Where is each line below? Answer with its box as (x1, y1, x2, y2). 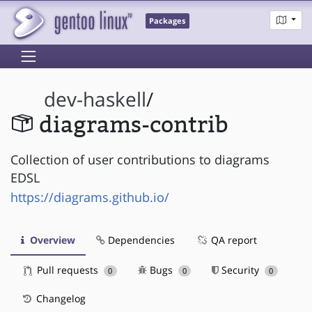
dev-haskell (44, 86, 147, 113)
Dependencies (105, 233, 175, 247)
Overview (27, 233, 75, 247)
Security (219, 263, 263, 276)
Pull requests (34, 263, 101, 276)
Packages (149, 16, 186, 26)
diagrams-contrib (38, 112, 228, 139)
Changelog (33, 291, 86, 305)
